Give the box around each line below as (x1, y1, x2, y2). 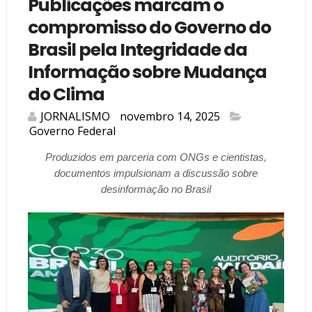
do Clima (27, 82, 104, 107)
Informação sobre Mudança (27, 60, 267, 85)
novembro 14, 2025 (119, 109, 220, 125)
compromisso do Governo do (27, 15, 271, 40)
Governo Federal (29, 123, 116, 139)
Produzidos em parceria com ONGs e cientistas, (45, 151, 267, 164)
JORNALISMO (40, 109, 110, 125)
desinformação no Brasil (100, 183, 211, 196)
